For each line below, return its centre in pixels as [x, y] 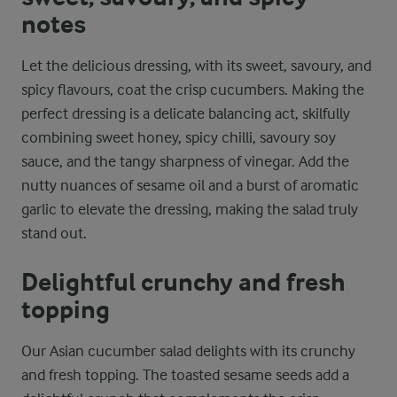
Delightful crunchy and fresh [183, 283]
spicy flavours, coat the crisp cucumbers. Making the [193, 90]
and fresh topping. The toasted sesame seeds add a [185, 375]
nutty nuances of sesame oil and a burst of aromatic [190, 185]
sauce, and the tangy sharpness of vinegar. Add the [185, 161]
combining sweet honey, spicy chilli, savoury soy [179, 137]
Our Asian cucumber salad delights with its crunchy [188, 351]
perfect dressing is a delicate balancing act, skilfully [186, 113]
